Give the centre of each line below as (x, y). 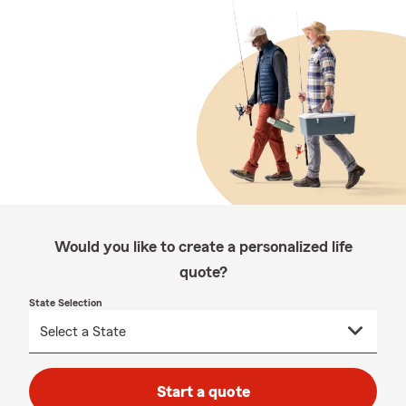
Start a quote (203, 391)
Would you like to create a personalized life (203, 246)
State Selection (66, 303)
